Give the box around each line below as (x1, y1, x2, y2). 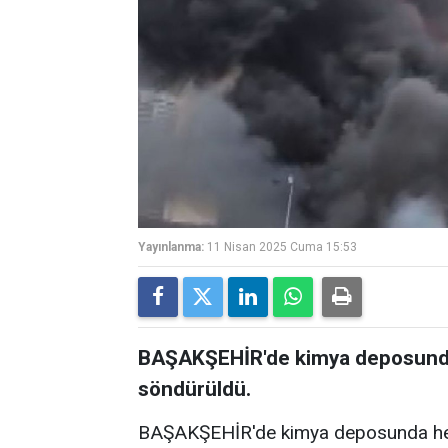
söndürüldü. (138, 377, 251, 401)
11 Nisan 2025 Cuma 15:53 (207, 240, 357, 254)
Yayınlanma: (138, 240, 204, 254)
